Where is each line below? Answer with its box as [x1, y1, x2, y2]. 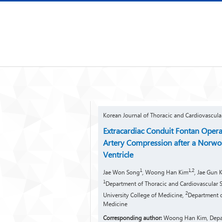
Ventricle [103, 149, 133, 160]
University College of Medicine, [103, 191, 185, 199]
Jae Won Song [103, 168, 140, 176]
